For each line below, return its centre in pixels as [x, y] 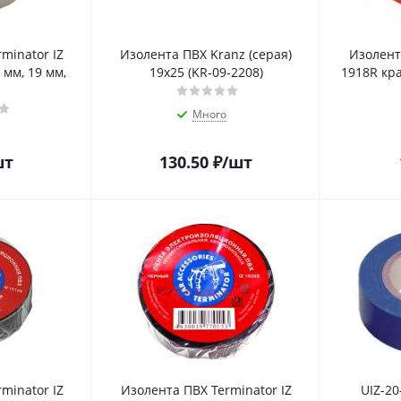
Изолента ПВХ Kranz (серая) [206, 55]
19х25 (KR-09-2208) [206, 73]
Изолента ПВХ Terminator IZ [206, 390]
